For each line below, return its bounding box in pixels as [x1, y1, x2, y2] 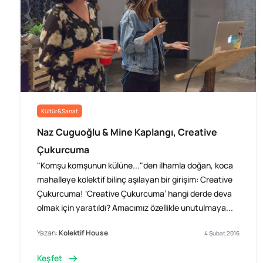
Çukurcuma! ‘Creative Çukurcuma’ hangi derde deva [37, 188, 232, 200]
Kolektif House [59, 228, 108, 238]
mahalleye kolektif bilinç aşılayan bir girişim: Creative [37, 174, 232, 186]
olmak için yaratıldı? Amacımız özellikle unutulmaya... [37, 202, 233, 214]
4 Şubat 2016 [204, 229, 240, 238]
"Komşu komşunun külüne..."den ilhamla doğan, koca [37, 160, 233, 171]
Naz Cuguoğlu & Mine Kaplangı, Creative [37, 126, 217, 139]
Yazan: [37, 228, 59, 238]
